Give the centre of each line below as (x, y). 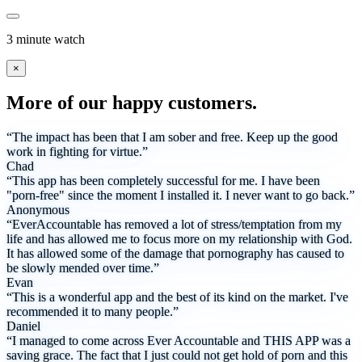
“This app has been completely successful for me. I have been (163, 181)
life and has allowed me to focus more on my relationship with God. (179, 239)
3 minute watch (46, 39)
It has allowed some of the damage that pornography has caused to (175, 254)
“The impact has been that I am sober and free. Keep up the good (172, 137)
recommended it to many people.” (93, 312)
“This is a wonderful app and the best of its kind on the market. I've (177, 297)
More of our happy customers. (132, 103)
